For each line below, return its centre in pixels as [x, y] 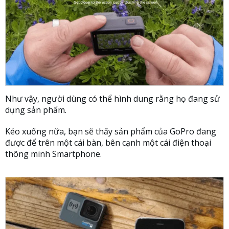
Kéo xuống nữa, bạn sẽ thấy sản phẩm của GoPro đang [111, 132]
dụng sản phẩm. [36, 110]
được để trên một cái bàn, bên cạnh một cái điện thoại [108, 143]
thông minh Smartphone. [53, 154]
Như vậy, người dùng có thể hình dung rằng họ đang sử [112, 99]
